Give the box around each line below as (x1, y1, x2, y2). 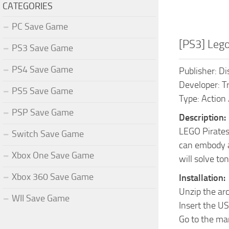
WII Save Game (12, 192, 70, 204)
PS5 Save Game (12, 85, 73, 97)
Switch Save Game (12, 128, 84, 140)
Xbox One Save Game (12, 149, 94, 161)
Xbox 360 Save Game (12, 171, 94, 182)
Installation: (179, 172, 225, 184)
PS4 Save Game (12, 63, 73, 75)
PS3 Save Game (12, 42, 73, 54)
